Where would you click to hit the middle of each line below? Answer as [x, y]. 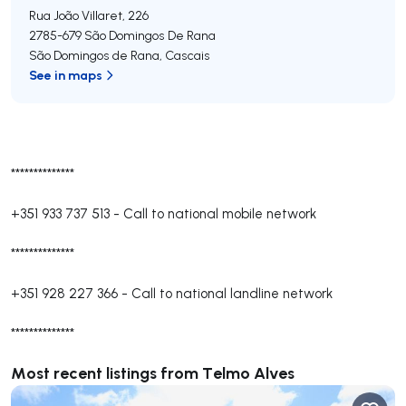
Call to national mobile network [220, 213]
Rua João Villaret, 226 [89, 15]
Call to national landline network [232, 293]
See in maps [66, 75]
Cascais [188, 55]
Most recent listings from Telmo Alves [153, 372]
